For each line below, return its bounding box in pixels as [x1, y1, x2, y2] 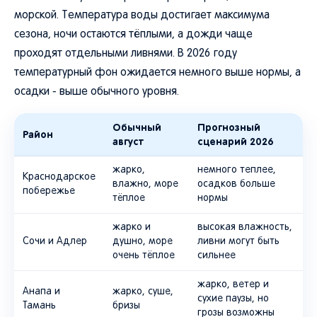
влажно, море [113, 180, 178, 189]
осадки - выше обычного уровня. [14, 87, 179, 97]
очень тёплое [113, 251, 175, 260]
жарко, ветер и [197, 280, 269, 289]
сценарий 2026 [197, 136, 274, 147]
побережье [23, 187, 75, 196]
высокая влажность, [197, 223, 292, 232]
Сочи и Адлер [23, 237, 87, 246]
